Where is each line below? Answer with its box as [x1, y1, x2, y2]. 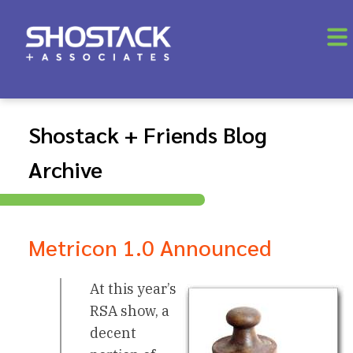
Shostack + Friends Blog [28, 120, 267, 149]
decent [90, 324, 136, 343]
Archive [28, 154, 102, 184]
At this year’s [90, 280, 176, 299]
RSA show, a [90, 302, 169, 321]
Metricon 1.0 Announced [28, 232, 271, 262]
